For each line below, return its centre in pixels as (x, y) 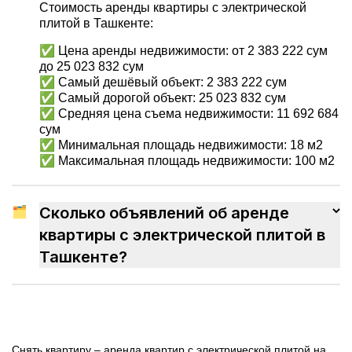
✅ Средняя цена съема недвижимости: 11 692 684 (189, 114)
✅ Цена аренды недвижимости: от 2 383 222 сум (183, 51)
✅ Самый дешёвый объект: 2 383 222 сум (163, 82)
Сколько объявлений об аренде (164, 213)
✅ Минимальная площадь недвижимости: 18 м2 (181, 145)
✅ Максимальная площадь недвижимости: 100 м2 (187, 161)
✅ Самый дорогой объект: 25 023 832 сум (163, 98)
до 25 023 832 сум (92, 67)
